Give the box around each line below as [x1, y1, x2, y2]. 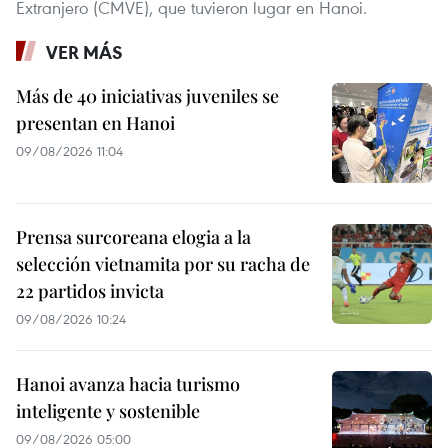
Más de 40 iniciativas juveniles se [16, 84, 279, 109]
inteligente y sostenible [16, 399, 200, 424]
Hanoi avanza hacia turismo [16, 372, 240, 397]
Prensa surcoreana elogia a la [16, 225, 251, 250]
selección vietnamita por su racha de [16, 252, 310, 277]
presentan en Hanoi [16, 111, 175, 136]
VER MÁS [46, 40, 123, 65]
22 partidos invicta [16, 279, 164, 304]
